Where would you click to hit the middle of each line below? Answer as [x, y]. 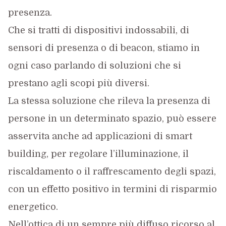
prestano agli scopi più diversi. [78, 83]
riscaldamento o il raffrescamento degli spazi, [112, 172]
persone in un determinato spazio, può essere [112, 119]
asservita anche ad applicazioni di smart [100, 136]
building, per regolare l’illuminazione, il [98, 154]
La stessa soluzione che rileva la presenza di [109, 101]
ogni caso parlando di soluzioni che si [94, 66]
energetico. [33, 207]
